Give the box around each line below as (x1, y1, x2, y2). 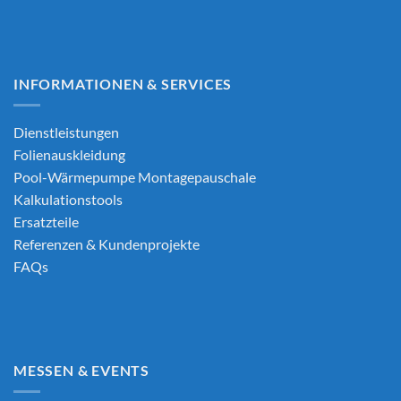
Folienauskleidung (13, 146, 125, 164)
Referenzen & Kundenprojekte (13, 235, 200, 253)
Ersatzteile (13, 213, 79, 231)
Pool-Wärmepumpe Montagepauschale (13, 168, 256, 186)
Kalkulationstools (13, 191, 123, 209)
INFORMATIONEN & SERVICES (13, 74, 233, 92)
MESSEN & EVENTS (13, 361, 149, 379)
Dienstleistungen (13, 124, 119, 141)
